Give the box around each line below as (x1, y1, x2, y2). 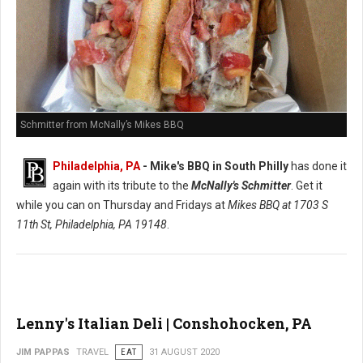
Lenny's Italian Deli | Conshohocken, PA (16, 313, 312, 333)
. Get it (291, 178, 322, 192)
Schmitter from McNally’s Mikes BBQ (20, 118, 184, 130)
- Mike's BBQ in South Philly (140, 159, 288, 173)
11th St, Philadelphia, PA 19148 (16, 217, 167, 231)
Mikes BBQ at (225, 198, 293, 211)
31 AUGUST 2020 (149, 346, 220, 357)
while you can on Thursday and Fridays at (16, 198, 225, 211)
